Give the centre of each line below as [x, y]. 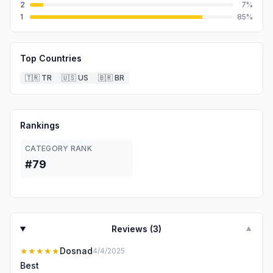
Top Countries [51, 58]
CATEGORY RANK [58, 148]
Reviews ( [133, 229]
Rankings [40, 125]
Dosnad [76, 251]
